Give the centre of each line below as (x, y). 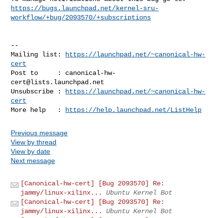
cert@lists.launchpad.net (58, 82)
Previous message (39, 133)
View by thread (34, 142)
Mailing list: (38, 54)
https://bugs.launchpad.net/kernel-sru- (85, 8)
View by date (31, 151)
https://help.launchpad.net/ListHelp (134, 110)
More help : (38, 110)
